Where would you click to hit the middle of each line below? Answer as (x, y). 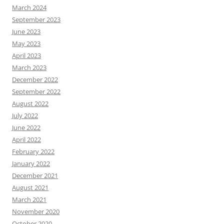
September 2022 (36, 92)
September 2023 (36, 20)
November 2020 (36, 212)
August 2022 (30, 104)
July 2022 (25, 116)
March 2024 (29, 8)
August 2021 (30, 188)
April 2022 (26, 140)
